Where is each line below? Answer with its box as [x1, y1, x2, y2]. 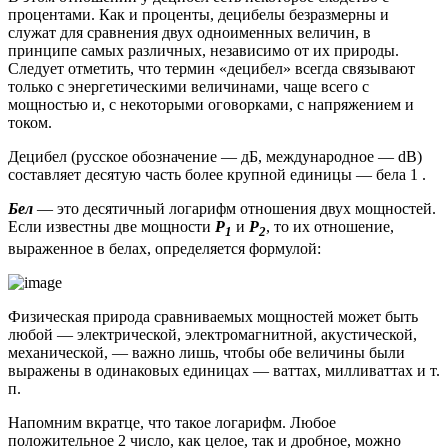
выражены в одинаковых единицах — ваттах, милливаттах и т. [8, 361, 440, 379]
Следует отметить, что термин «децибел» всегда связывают [8, 59, 415, 77]
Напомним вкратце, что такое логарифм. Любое [8, 413, 336, 431]
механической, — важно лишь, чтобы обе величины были [8, 343, 405, 361]
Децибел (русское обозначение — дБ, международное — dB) [8, 147, 422, 165]
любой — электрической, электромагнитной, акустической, [8, 325, 417, 343]
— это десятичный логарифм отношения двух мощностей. [33, 199, 436, 217]
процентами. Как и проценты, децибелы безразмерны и [8, 5, 389, 23]
